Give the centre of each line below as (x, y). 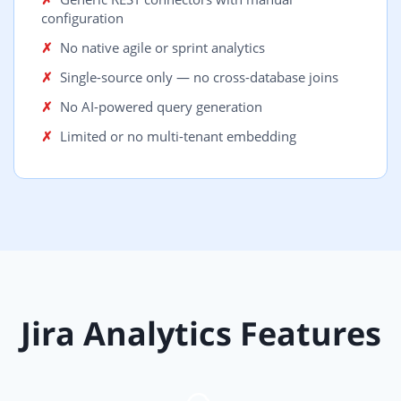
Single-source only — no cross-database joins (199, 77)
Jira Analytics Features (200, 334)
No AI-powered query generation (161, 107)
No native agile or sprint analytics (162, 48)
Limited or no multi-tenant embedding (178, 137)
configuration (82, 18)
